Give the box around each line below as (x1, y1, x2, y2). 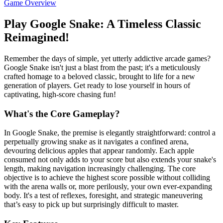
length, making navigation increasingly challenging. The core (4, 164, 196, 173)
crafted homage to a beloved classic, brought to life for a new (4, 72, 195, 81)
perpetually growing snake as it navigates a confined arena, (4, 137, 189, 146)
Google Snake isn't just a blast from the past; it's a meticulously (4, 63, 201, 72)
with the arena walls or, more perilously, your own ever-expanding (4, 182, 212, 191)
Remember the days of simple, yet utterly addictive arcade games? (4, 54, 211, 63)
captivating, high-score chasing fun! (4, 90, 116, 99)
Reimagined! (4, 31, 69, 44)
